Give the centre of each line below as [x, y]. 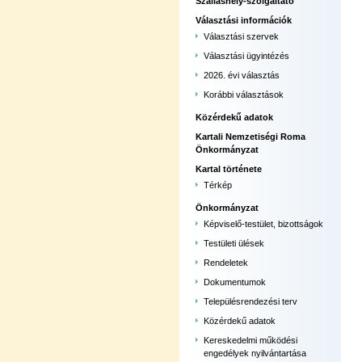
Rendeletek [226, 263]
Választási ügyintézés [246, 56]
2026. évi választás [242, 75]
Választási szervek [241, 36]
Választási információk [244, 20]
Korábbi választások [244, 95]
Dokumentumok [235, 282]
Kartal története [229, 169]
